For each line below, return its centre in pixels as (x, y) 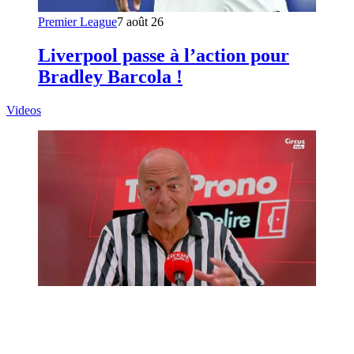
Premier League (77, 21)
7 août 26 (140, 21)
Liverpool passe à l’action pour (164, 55)
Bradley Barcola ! (110, 76)
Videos (24, 110)
